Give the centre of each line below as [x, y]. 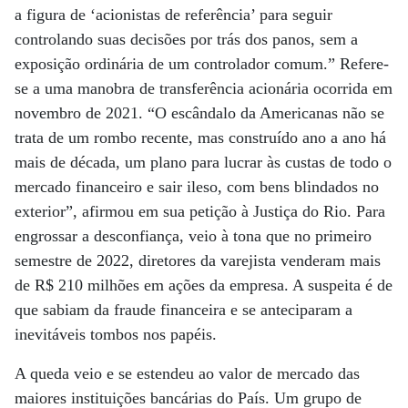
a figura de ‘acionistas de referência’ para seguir [173, 15]
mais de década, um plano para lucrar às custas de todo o [203, 162]
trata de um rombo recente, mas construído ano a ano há [200, 138]
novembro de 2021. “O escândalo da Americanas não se [199, 113]
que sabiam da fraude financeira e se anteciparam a [184, 310]
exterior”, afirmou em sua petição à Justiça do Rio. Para [200, 211]
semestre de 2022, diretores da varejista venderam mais [198, 260]
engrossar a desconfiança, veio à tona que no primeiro [193, 236]
